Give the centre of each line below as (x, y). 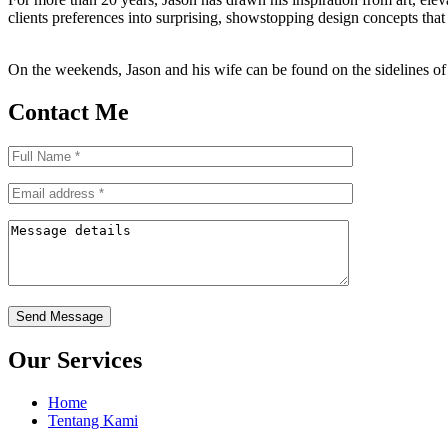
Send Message (59, 316)
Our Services (75, 359)
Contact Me (68, 112)
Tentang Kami (93, 420)
